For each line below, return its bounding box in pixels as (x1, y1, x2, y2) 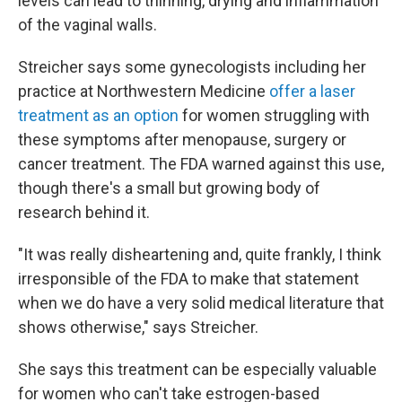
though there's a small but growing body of (18, 179, 320, 197)
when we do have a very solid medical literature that (18, 293, 384, 312)
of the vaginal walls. (18, 15, 157, 34)
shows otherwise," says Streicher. (18, 318, 258, 336)
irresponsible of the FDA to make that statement (18, 269, 359, 288)
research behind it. (18, 203, 150, 222)
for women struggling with (179, 106, 370, 125)
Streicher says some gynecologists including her (18, 57, 366, 76)
